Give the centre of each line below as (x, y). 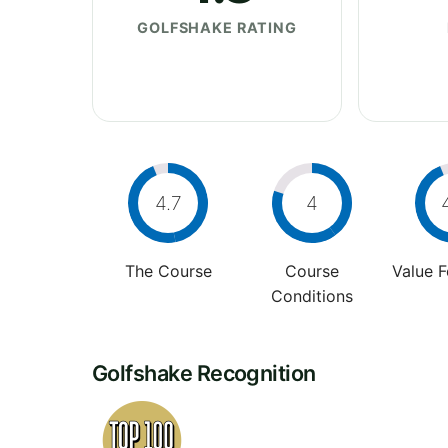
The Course (168, 270)
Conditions (311, 295)
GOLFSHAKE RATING (217, 27)
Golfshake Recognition (204, 372)
